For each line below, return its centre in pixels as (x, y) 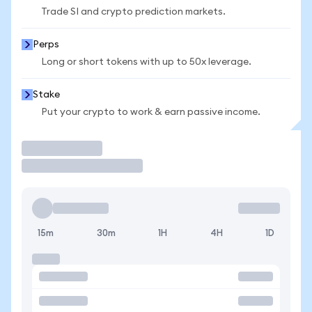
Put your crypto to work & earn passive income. (151, 112)
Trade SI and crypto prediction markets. (133, 12)
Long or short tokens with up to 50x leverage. (146, 62)
